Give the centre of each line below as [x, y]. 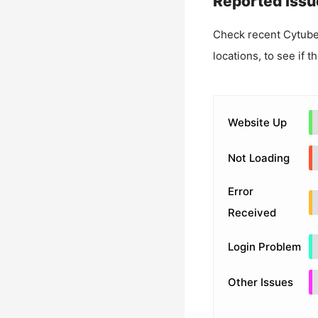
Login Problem [264, 246]
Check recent [248, 34]
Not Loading [258, 158]
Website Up [257, 122]
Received [252, 213]
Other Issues [260, 282]
